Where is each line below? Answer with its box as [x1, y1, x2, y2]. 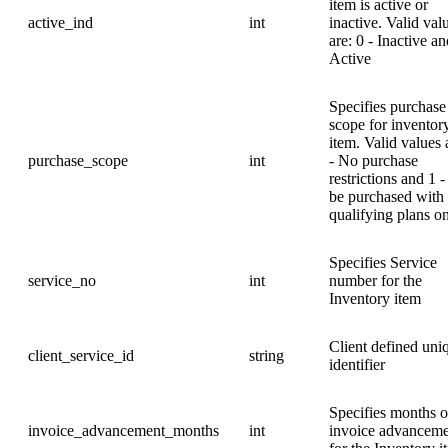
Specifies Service [329, 253, 437, 271]
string [249, 346, 284, 364]
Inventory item [329, 289, 421, 307]
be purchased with [329, 187, 444, 205]
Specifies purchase [329, 97, 446, 115]
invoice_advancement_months [28, 421, 219, 439]
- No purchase [329, 151, 418, 169]
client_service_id [28, 346, 134, 364]
